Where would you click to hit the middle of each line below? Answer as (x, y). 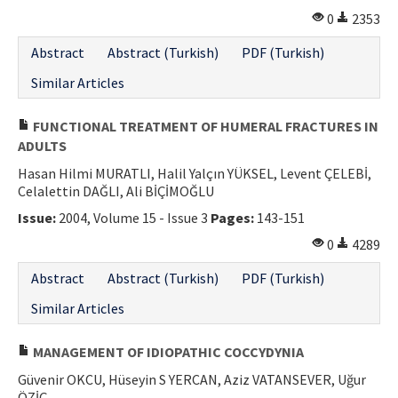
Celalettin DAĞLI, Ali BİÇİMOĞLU (116, 191)
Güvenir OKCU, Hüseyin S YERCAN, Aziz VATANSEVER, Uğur (192, 379)
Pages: (232, 217)
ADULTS (42, 145)
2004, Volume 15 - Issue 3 (133, 217)
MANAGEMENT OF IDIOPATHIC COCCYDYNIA (167, 351)
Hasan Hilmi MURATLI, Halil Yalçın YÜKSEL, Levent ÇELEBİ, (195, 173)
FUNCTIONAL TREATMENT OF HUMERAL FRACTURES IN (204, 126)
